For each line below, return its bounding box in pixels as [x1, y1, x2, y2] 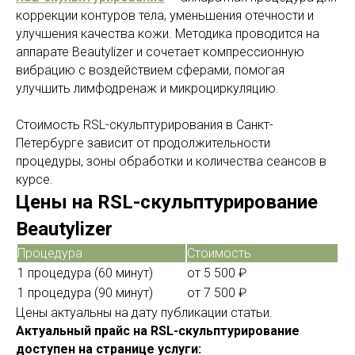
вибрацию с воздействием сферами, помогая [16, 63, 284, 78]
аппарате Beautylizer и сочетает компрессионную [16, 44, 304, 59]
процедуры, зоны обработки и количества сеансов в [16, 154, 326, 169]
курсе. [16, 172, 53, 187]
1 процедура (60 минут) [17, 265, 153, 281]
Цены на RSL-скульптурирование [16, 191, 318, 213]
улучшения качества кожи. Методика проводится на [16, 26, 319, 41]
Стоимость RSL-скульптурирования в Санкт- [16, 117, 273, 132]
